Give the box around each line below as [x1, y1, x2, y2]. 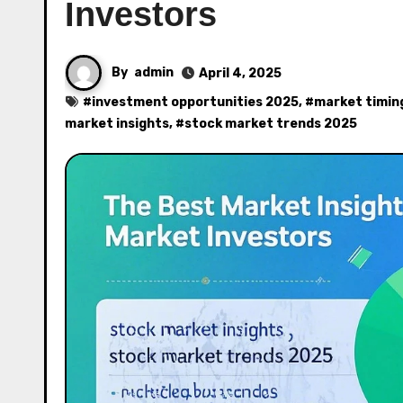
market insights [65, 116, 169, 131]
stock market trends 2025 [184, 116, 357, 131]
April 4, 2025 [199, 65, 282, 81]
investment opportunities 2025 [92, 94, 299, 110]
